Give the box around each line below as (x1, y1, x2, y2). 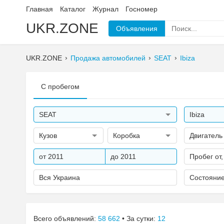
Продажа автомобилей (70, 54, 145, 62)
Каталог (60, 5, 85, 13)
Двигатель (189, 131, 223, 139)
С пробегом (41, 82, 79, 90)
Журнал (92, 5, 118, 13)
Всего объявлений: (33, 214, 98, 222)
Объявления (116, 24, 157, 32)
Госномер (125, 5, 157, 13)
